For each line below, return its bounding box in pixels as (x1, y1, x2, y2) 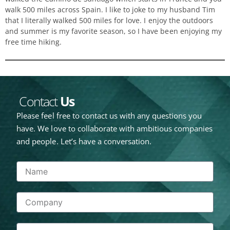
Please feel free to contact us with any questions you (16, 110, 202, 121)
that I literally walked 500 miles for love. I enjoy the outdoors (5, 15, 213, 25)
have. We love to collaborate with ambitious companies (16, 123, 213, 133)
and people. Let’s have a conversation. (16, 136, 151, 146)
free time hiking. (5, 36, 62, 47)
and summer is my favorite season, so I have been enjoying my (5, 26, 222, 36)
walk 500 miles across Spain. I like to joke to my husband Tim (5, 4, 215, 14)
